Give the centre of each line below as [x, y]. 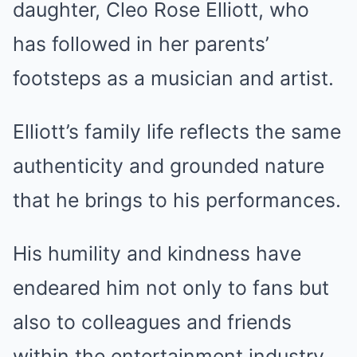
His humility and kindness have [157, 253]
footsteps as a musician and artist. [173, 78]
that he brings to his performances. [177, 200]
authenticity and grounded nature [169, 165]
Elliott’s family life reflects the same [177, 131]
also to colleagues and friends [152, 322]
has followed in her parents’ [141, 43]
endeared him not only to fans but [171, 287]
